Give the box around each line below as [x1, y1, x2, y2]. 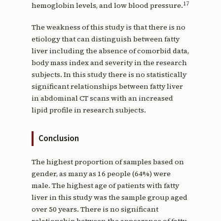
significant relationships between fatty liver [31, 81, 183, 92]
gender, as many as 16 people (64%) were [31, 169, 171, 179]
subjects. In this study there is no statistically [31, 70, 186, 80]
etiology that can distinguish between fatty [31, 34, 180, 44]
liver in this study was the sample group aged [31, 192, 187, 203]
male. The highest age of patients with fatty [31, 181, 179, 191]
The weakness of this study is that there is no [31, 22, 185, 33]
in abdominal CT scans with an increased [31, 93, 173, 104]
